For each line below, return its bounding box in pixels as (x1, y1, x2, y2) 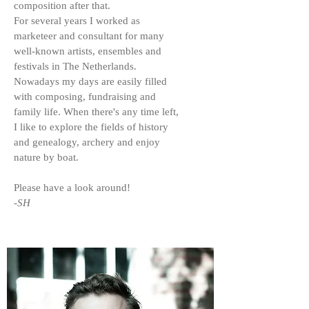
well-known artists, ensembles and (14, 46, 161, 57)
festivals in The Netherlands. (14, 61, 137, 72)
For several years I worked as (14, 15, 140, 26)
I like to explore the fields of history (14, 121, 168, 132)
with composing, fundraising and (14, 91, 156, 102)
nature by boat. (14, 152, 79, 163)
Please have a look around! (14, 182, 130, 193)
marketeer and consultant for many (14, 30, 164, 41)
